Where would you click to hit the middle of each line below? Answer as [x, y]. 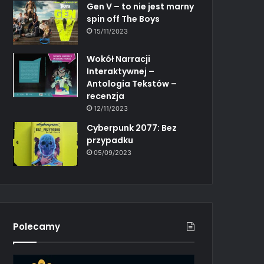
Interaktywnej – [121, 71]
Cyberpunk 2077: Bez [132, 128]
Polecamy [37, 226]
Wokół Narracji [119, 59]
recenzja [106, 96]
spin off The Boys [123, 19]
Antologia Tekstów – [132, 83]
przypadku [110, 140]
